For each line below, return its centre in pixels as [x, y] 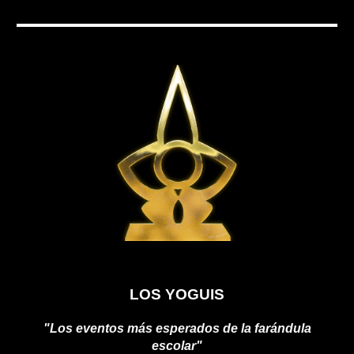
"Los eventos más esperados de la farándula [177, 328]
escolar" [177, 345]
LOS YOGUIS [177, 294]
